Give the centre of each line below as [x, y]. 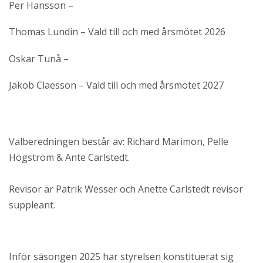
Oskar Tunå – [39, 58]
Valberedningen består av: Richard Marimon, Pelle [119, 141]
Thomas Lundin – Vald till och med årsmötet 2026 [117, 32]
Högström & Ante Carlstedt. [69, 157]
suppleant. [32, 205]
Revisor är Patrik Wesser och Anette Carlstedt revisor [126, 189]
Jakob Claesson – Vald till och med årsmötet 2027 [116, 85]
